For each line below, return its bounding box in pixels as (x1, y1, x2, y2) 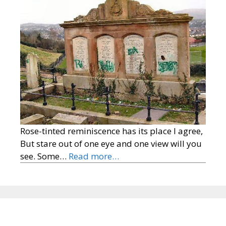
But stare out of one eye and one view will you (20, 137, 202, 149)
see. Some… (20, 150, 69, 162)
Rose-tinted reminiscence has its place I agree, (20, 125, 203, 137)
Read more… (69, 150, 119, 162)
